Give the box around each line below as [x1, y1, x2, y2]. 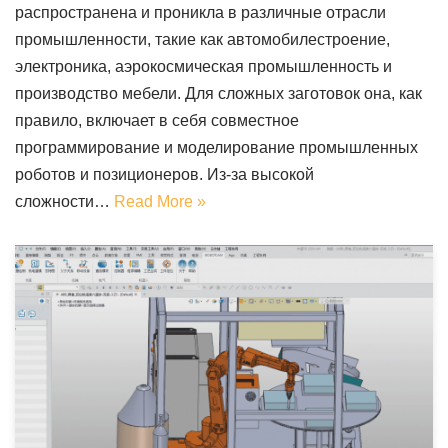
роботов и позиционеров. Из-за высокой [15, 166, 314, 184]
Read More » [114, 193, 206, 211]
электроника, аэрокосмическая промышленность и [15, 58, 392, 76]
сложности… [15, 193, 114, 211]
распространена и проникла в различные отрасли [15, 4, 386, 22]
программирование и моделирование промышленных [15, 139, 418, 157]
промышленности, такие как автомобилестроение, [15, 31, 390, 49]
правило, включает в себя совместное [15, 112, 299, 130]
